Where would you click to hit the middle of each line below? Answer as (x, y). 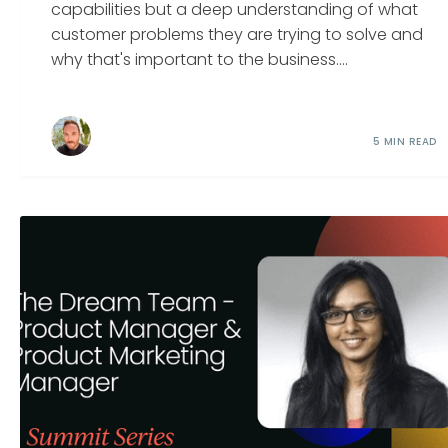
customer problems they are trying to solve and (237, 35)
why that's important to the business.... (200, 60)
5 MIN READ (404, 142)
